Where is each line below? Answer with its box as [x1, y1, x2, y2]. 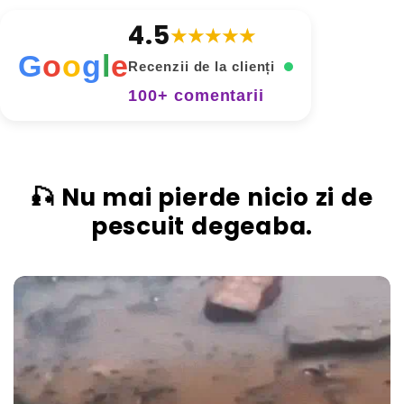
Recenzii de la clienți [128, 59, 280, 74]
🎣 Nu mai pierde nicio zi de [31, 181, 373, 214]
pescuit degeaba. [90, 210, 314, 243]
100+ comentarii [128, 87, 264, 105]
